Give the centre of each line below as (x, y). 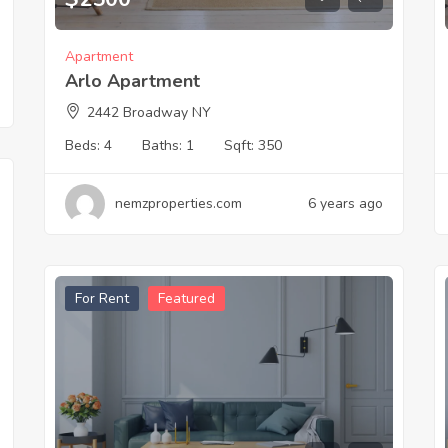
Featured (186, 299)
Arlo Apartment (132, 81)
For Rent (101, 299)
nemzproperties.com (178, 204)
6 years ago (345, 204)
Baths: (163, 146)
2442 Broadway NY (148, 113)
